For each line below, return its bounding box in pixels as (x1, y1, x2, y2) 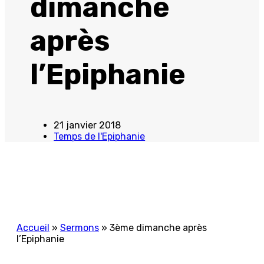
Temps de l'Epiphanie (54, 131, 146, 142)
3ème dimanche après (110, 222, 207, 233)
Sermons (60, 222, 99, 233)
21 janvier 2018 (54, 120, 121, 131)
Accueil (16, 222, 49, 233)
